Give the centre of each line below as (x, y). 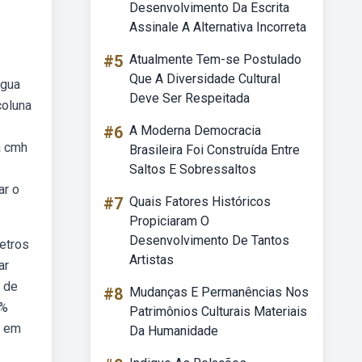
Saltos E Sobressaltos (193, 169)
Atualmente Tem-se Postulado (215, 59)
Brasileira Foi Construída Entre (215, 150)
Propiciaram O (169, 221)
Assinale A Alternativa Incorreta (218, 27)
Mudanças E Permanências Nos (219, 292)
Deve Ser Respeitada (189, 98)
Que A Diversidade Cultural (205, 79)
